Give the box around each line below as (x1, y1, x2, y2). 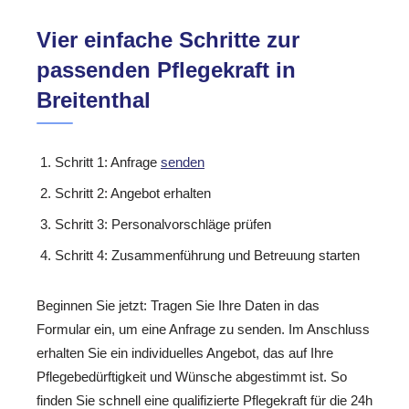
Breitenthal (37, 87, 151, 112)
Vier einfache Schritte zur (37, 26, 299, 52)
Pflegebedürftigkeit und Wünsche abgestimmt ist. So (37, 368, 347, 384)
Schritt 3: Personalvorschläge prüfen (55, 215, 271, 232)
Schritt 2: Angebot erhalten (55, 184, 211, 201)
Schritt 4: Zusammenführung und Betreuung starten (55, 246, 360, 263)
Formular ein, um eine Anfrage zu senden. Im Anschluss (37, 320, 370, 337)
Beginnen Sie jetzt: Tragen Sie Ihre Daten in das (37, 297, 320, 313)
